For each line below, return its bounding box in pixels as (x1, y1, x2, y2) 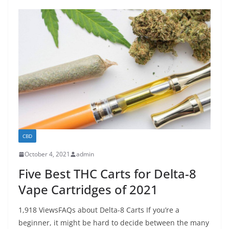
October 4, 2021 (25, 150, 70, 159)
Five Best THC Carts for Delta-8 (18, 165, 196, 182)
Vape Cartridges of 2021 (18, 181, 158, 198)
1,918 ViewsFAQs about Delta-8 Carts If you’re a (18, 205, 179, 215)
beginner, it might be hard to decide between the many (18, 218, 209, 228)
